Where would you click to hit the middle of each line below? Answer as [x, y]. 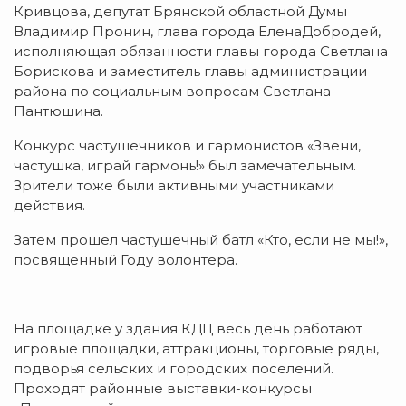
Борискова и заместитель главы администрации [190, 71]
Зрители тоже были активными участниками [174, 185]
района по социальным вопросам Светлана [172, 91]
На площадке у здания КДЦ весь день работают [188, 328]
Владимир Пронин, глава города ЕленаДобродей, [197, 31]
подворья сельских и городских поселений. [174, 368]
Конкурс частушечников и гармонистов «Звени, [187, 145]
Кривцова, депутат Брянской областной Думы [180, 11]
